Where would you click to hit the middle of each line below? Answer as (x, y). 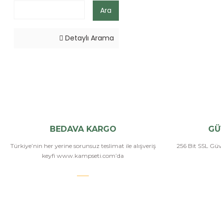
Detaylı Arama (88, 38)
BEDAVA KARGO (83, 129)
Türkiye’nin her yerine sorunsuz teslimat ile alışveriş (83, 146)
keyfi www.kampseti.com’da (83, 156)
